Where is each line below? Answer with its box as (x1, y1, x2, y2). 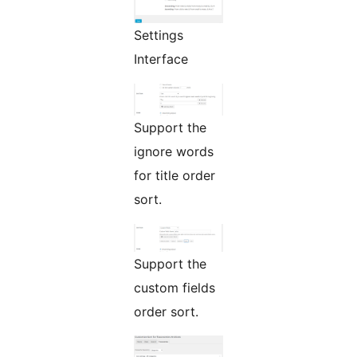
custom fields (134, 279, 215, 296)
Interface (134, 50, 188, 67)
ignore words (134, 143, 214, 159)
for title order (134, 167, 215, 183)
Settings (134, 26, 183, 43)
